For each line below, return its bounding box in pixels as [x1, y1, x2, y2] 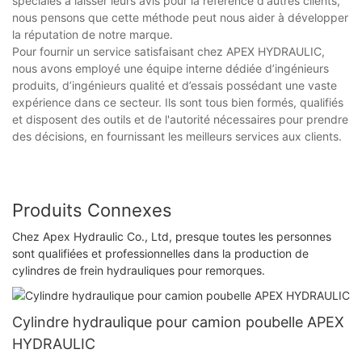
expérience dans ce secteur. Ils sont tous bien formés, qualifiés [12, 95, 343, 110]
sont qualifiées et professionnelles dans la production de [12, 246, 309, 260]
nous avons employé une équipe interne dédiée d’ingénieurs [12, 61, 329, 76]
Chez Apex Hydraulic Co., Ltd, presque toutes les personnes [12, 229, 331, 243]
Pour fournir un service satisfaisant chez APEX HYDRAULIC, [12, 44, 325, 59]
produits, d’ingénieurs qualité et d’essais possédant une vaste [12, 78, 337, 93]
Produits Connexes [12, 200, 172, 221]
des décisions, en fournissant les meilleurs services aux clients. [12, 129, 342, 144]
